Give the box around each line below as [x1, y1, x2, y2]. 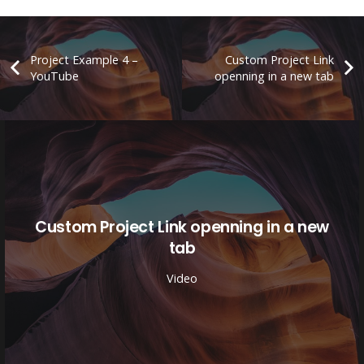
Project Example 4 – [29, 51, 138, 67]
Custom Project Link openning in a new [35, 215, 329, 238]
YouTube [29, 67, 79, 84]
